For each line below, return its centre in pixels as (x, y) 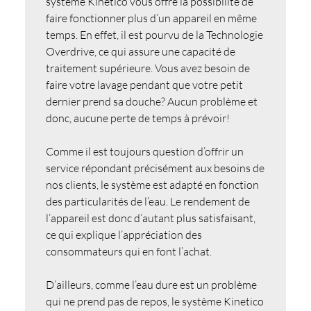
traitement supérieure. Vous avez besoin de (148, 68)
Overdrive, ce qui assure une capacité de (140, 51)
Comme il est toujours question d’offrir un (144, 151)
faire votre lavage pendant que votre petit (144, 84)
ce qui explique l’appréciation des (124, 234)
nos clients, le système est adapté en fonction (152, 184)
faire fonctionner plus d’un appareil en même (151, 18)
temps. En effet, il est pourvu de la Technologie (154, 34)
